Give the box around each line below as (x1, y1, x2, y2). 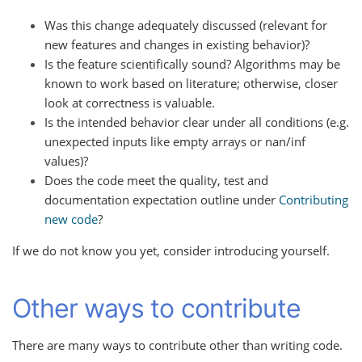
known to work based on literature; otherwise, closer (44, 75, 338, 92)
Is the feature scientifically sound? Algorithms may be (44, 56, 340, 73)
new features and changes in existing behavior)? (44, 36, 309, 53)
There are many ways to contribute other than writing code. (12, 337, 343, 354)
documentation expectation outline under (44, 192, 279, 208)
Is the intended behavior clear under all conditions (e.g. (44, 114, 349, 131)
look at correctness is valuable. (44, 95, 215, 112)
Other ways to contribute (12, 292, 301, 324)
